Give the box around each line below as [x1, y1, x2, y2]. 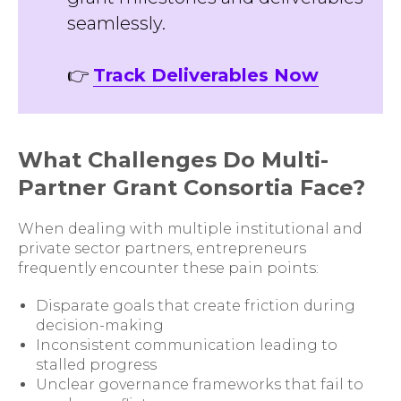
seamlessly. [67, 13, 166, 34]
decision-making [36, 317, 164, 334]
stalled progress [36, 356, 157, 373]
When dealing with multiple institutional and [18, 220, 363, 237]
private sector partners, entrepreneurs [18, 240, 306, 257]
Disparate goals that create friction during [36, 297, 355, 314]
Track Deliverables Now [93, 64, 319, 86]
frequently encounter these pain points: [18, 260, 319, 277]
